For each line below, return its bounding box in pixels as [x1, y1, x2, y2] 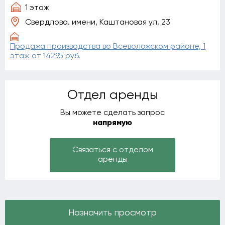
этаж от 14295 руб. [10, 52, 80, 60]
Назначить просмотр [68, 208, 157, 217]
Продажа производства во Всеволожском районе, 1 [10, 43, 205, 51]
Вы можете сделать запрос [60, 109, 165, 117]
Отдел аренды [67, 89, 158, 102]
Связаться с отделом [72, 146, 153, 154]
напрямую [93, 119, 132, 127]
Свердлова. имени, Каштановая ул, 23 [25, 19, 170, 27]
